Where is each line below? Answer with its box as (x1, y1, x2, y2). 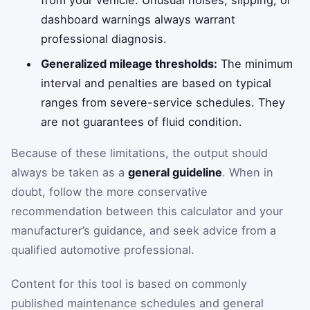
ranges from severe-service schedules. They (41, 95, 286, 110)
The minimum (217, 57, 293, 71)
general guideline (128, 165, 222, 179)
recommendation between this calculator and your (11, 203, 283, 218)
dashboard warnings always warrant (41, 12, 236, 27)
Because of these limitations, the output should (11, 145, 268, 160)
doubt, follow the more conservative (11, 184, 208, 199)
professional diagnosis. (41, 32, 167, 46)
